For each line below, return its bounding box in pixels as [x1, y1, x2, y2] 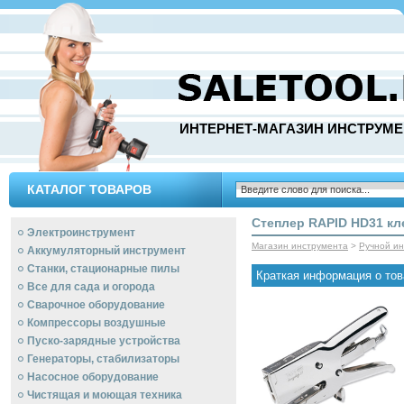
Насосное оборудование [27, 371, 159, 383]
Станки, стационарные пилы [27, 262, 179, 275]
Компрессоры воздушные [27, 317, 166, 329]
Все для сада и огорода [27, 280, 155, 293]
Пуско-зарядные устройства [27, 335, 180, 347]
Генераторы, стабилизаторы [27, 353, 179, 365]
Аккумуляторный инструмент [27, 244, 186, 257]
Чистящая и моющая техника [27, 389, 182, 401]
